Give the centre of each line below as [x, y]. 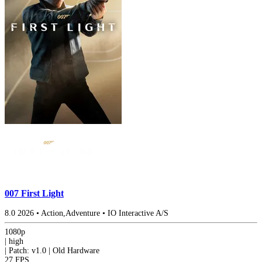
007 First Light [34, 193]
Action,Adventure [70, 213]
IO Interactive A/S [138, 213]
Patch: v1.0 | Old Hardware [54, 251]
